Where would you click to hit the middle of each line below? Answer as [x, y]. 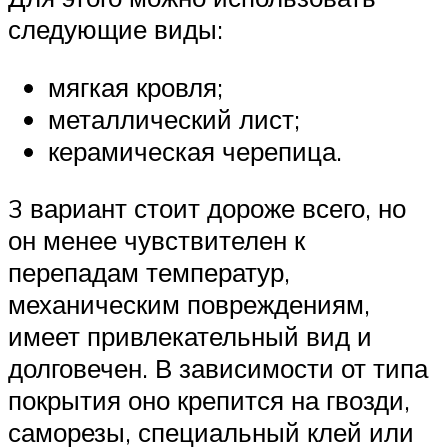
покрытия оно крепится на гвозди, [209, 400]
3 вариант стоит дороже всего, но [207, 208]
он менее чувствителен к [156, 240]
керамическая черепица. [195, 150]
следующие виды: [115, 29]
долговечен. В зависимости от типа [218, 368]
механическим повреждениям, [189, 304]
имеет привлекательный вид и [190, 336]
